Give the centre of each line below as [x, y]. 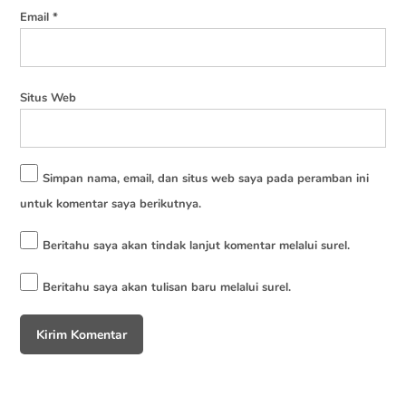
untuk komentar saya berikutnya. [111, 204]
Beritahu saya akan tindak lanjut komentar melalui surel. [197, 246]
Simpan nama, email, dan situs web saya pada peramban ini [206, 179]
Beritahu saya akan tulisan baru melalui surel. [167, 287]
